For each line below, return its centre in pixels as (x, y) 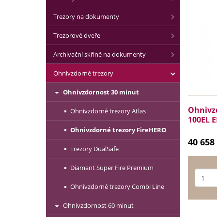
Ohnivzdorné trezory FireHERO (118, 130)
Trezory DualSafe (94, 149)
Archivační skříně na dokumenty (100, 54)
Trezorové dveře (77, 35)
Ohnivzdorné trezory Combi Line (117, 186)
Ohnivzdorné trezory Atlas (108, 111)
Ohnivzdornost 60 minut (98, 205)
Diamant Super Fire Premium (112, 168)
